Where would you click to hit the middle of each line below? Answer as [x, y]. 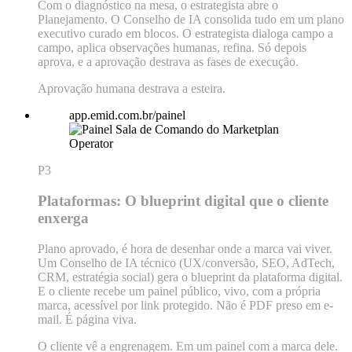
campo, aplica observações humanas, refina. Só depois [172, 48]
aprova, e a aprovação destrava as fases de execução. [168, 62]
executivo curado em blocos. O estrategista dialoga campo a [185, 34]
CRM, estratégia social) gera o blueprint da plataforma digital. [190, 277]
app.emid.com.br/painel [127, 115]
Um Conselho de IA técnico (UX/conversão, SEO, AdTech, [186, 262]
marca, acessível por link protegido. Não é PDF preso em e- [185, 305]
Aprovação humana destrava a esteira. [132, 89]
